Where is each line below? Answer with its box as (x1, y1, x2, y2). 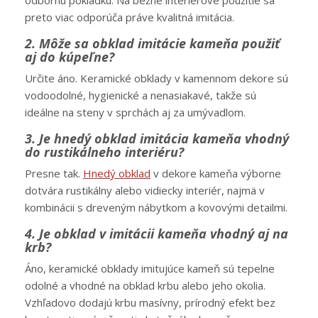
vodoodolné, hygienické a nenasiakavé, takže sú (25, 88, 256, 103)
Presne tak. (25, 166, 83, 181)
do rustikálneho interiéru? (25, 143, 184, 161)
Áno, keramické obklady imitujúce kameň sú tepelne (25, 261, 275, 276)
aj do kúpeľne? (25, 48, 114, 66)
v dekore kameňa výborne (150, 166, 281, 181)
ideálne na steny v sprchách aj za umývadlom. (25, 105, 246, 120)
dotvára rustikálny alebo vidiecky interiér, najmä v (25, 183, 265, 198)
